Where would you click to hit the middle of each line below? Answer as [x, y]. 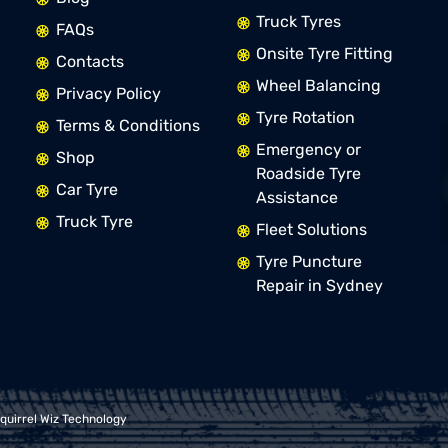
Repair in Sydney [319, 286]
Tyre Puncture [308, 262]
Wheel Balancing [318, 86]
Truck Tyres [298, 22]
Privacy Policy [108, 94]
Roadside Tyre [308, 174]
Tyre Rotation [305, 118]
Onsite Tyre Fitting [324, 54]
